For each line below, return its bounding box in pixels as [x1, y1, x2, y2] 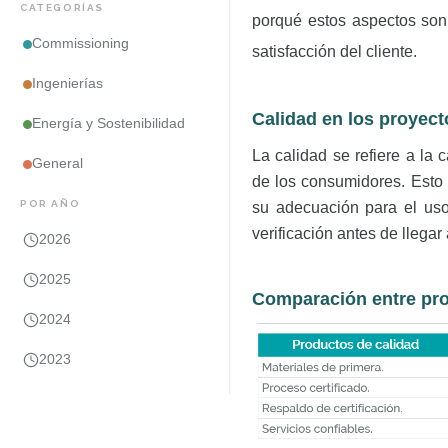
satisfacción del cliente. [252, 43, 417, 60]
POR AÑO [20, 198, 81, 209]
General [32, 156, 83, 171]
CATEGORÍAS [20, 2, 104, 13]
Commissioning [32, 36, 129, 51]
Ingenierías [32, 76, 103, 91]
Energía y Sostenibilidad [32, 116, 185, 131]
